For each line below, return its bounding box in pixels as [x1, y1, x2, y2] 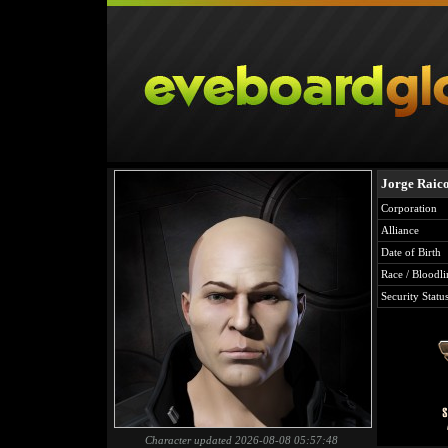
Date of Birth [381, 246, 441, 258]
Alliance [381, 224, 419, 236]
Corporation [381, 202, 437, 214]
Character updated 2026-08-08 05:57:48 [144, 434, 338, 446]
